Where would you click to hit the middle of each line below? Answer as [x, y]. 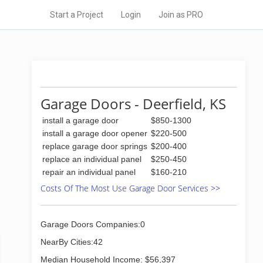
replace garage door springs [95, 146]
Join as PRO [181, 15]
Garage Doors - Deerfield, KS [133, 104]
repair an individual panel [89, 172]
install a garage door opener [95, 133]
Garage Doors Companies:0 [93, 224]
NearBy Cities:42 [72, 242]
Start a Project [77, 15]
